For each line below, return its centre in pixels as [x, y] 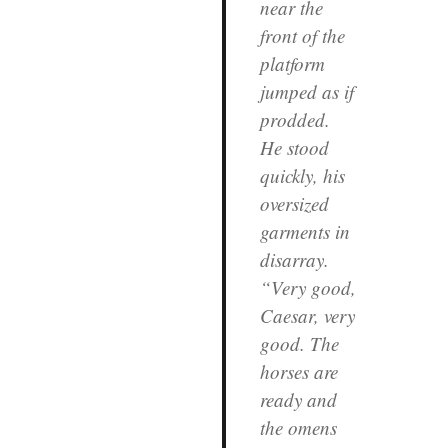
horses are [298, 371]
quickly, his [302, 175]
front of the [302, 35]
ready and [298, 399]
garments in [304, 231]
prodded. [294, 119]
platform [292, 63]
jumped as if [306, 91]
